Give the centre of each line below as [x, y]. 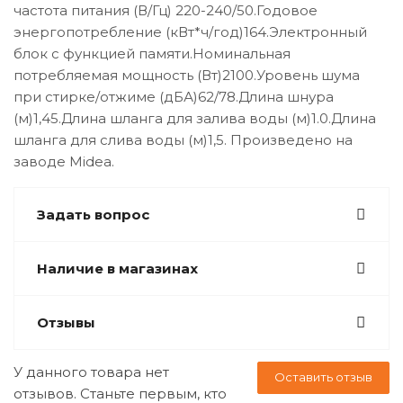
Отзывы [66, 322]
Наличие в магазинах [117, 269]
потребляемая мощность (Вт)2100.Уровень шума [187, 75]
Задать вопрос [93, 215]
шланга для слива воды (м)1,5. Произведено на [183, 140]
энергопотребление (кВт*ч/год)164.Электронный [190, 32]
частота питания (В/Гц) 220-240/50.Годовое [166, 10]
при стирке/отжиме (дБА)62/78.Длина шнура [174, 97]
